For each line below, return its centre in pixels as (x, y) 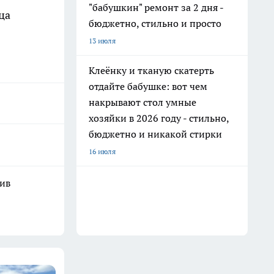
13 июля (102, 41)
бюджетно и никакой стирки (155, 134)
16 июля (102, 151)
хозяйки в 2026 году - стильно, (159, 118)
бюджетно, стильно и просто (155, 23)
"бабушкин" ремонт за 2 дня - (156, 7)
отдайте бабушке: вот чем (148, 86)
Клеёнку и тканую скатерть (151, 70)
